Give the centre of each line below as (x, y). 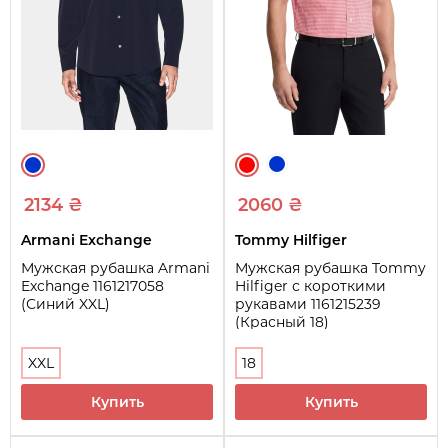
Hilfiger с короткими (310, 285)
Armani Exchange (86, 239)
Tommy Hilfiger (291, 239)
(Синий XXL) (65, 303)
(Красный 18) (282, 321)
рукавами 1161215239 (308, 303)
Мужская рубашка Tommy (330, 267)
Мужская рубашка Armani (115, 267)
